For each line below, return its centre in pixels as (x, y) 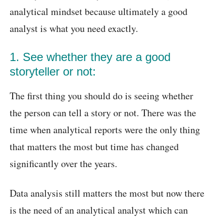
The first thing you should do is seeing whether (101, 96)
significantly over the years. (63, 163)
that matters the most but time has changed (94, 147)
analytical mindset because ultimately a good (99, 11)
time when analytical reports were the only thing (105, 130)
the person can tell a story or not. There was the (103, 113)
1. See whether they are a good (90, 57)
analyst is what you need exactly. (74, 28)
